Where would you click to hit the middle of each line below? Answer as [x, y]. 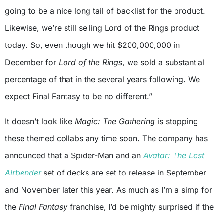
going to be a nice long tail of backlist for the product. [105, 11]
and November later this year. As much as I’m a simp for [109, 190]
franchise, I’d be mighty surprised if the [142, 207]
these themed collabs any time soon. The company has [106, 139]
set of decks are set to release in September [124, 173]
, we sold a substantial [163, 62]
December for [32, 62]
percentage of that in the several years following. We [102, 79]
